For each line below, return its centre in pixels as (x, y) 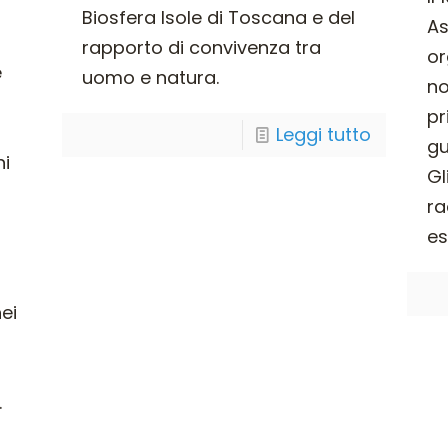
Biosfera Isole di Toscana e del (218, 18)
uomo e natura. (150, 78)
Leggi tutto (324, 135)
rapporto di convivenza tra (201, 48)
